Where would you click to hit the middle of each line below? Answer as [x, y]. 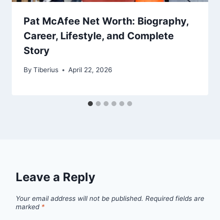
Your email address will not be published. [80, 199]
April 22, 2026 [90, 70]
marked [28, 207]
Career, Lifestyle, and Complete [99, 36]
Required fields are [175, 199]
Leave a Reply [55, 177]
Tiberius [46, 70]
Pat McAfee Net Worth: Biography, [106, 21]
